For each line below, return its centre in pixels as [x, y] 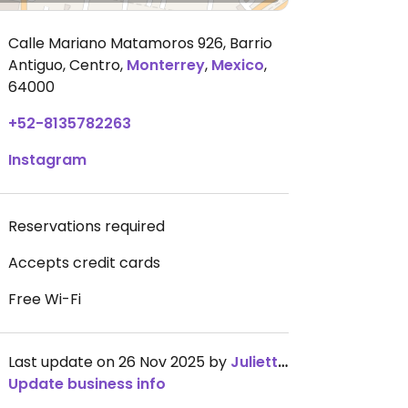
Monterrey [166, 65]
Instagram [47, 160]
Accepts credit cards [84, 263]
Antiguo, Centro [64, 65]
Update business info [87, 384]
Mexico [238, 65]
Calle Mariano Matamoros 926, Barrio [140, 43]
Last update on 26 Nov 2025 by [119, 362]
